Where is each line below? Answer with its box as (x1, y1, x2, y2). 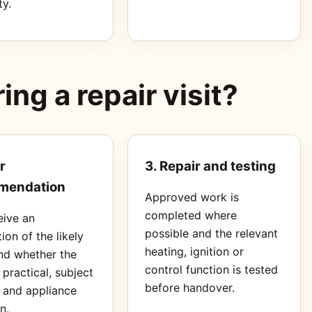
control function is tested (144, 262, 278, 276)
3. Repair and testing (144, 157, 276, 174)
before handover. (144, 280, 235, 295)
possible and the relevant (144, 226, 278, 240)
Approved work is (144, 189, 239, 204)
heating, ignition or (144, 244, 244, 258)
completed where (144, 208, 237, 222)
